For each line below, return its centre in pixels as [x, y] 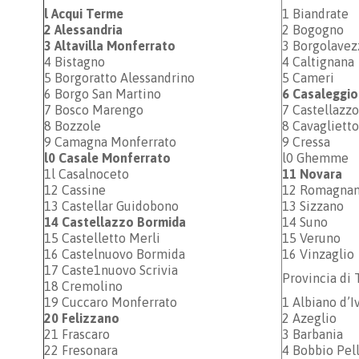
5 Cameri [308, 78]
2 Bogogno [313, 30]
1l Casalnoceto [87, 174]
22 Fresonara [81, 350]
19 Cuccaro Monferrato [112, 302]
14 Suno [305, 222]
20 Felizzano [82, 318]
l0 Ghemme [315, 158]
